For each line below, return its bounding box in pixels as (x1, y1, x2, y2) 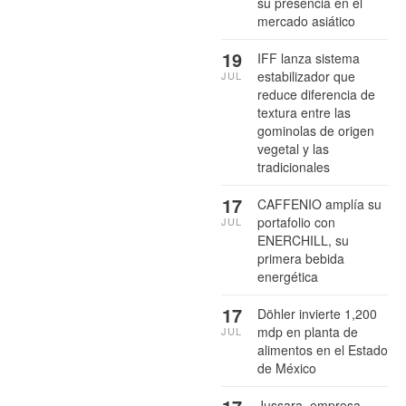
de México (257, 359, 316, 378)
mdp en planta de (257, 323, 358, 342)
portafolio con (257, 213, 335, 232)
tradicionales (257, 158, 330, 177)
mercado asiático (257, 12, 355, 31)
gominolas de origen (257, 121, 374, 140)
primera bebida (257, 249, 344, 268)
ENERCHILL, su (257, 231, 349, 250)
